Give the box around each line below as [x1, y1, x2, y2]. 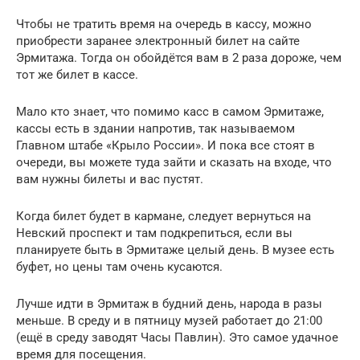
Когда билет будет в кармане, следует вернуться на [16, 208, 311, 223]
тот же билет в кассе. [16, 67, 138, 82]
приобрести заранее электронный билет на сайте [16, 33, 300, 48]
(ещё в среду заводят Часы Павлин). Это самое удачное [16, 329, 338, 345]
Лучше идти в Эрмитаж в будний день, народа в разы [16, 296, 322, 311]
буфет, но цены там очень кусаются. [16, 259, 223, 274]
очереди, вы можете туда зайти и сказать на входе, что [16, 154, 332, 170]
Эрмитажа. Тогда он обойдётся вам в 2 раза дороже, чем [16, 50, 342, 65]
